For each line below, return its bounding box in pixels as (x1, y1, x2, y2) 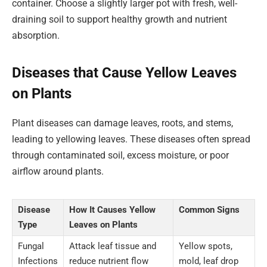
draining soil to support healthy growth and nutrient (12, 13, 227, 25)
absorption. (12, 29, 60, 41)
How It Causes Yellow (69, 204, 156, 216)
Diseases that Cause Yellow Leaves (12, 64, 237, 82)
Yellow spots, (179, 241, 232, 252)
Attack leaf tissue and (69, 241, 156, 252)
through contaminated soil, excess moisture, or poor (12, 150, 229, 162)
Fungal (18, 241, 44, 252)
